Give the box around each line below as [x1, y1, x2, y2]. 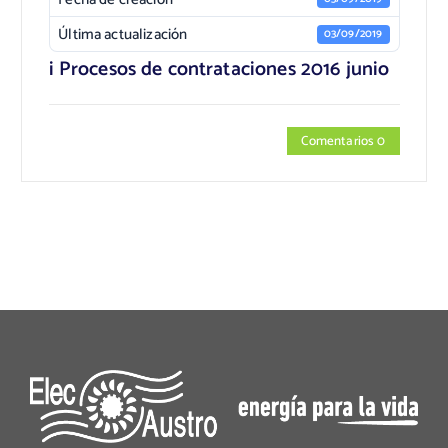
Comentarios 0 [301, 129, 386, 152]
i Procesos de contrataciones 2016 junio [48, 52, 390, 86]
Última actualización [58, 21, 188, 47]
